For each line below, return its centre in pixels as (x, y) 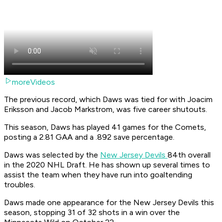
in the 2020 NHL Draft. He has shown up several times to (107, 165)
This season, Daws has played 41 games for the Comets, (105, 127)
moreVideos (33, 82)
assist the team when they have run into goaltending (98, 175)
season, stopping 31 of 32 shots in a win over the (92, 213)
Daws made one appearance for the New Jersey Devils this (109, 203)
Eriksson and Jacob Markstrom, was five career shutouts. (106, 110)
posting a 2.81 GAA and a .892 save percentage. (89, 137)
